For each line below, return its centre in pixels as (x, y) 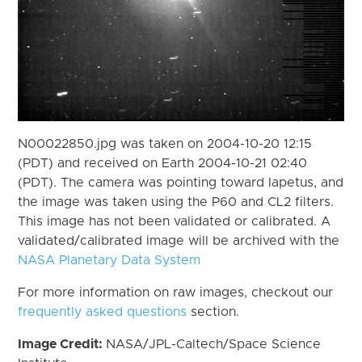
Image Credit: (62, 344)
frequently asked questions (103, 311)
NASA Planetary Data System (109, 260)
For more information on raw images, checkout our (176, 292)
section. (213, 311)
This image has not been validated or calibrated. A (175, 221)
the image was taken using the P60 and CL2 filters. (176, 202)
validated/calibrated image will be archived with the (179, 240)
